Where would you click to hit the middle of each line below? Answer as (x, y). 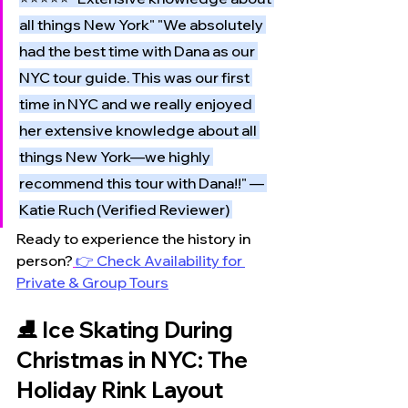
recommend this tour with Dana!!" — (143, 183)
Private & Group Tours (92, 282)
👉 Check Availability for (160, 260)
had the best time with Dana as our (138, 51)
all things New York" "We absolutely (143, 24)
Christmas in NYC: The (134, 359)
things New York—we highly (116, 156)
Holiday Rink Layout (120, 389)
